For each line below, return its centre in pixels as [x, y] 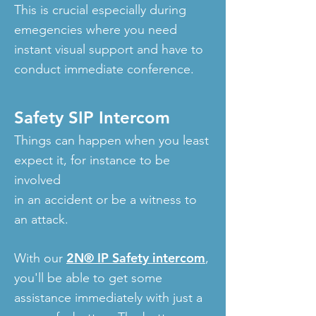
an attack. [41, 219]
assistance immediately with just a [108, 298]
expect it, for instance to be [92, 160]
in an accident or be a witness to [105, 200]
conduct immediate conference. [104, 69]
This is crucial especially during [100, 10]
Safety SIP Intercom [92, 117]
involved [37, 180]
